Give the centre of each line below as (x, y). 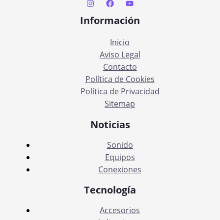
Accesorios (120, 210)
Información (110, 21)
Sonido (120, 145)
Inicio (120, 42)
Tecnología (110, 190)
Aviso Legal (120, 55)
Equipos (120, 157)
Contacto (120, 67)
